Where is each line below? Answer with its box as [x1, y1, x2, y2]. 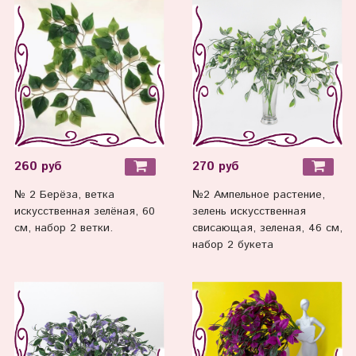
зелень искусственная [192, 203, 306, 220]
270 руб [192, 157, 239, 176]
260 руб [14, 157, 62, 176]
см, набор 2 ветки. [14, 220, 113, 237]
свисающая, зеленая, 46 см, [192, 220, 342, 237]
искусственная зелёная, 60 [14, 203, 155, 220]
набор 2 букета [192, 237, 273, 253]
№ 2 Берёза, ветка [14, 187, 114, 203]
